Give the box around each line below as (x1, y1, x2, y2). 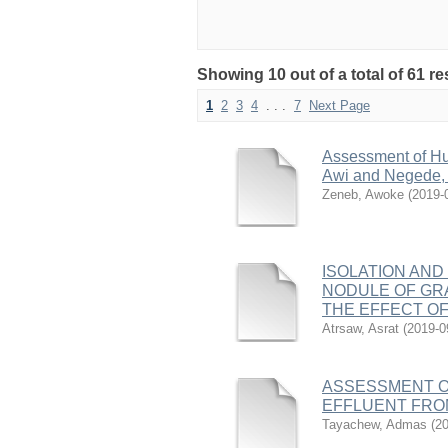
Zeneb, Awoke (322, 187, 404, 202)
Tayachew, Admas (322, 417, 427, 432)
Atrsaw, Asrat (322, 321, 399, 336)
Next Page (309, 98, 370, 113)
